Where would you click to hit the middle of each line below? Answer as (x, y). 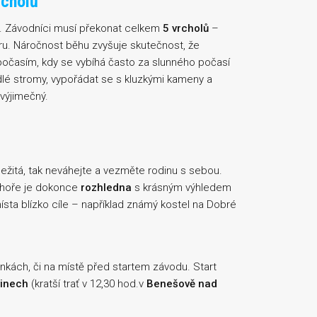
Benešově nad (182, 284)
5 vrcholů (186, 28)
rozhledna (106, 188)
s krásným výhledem (181, 188)
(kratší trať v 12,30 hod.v (87, 284)
